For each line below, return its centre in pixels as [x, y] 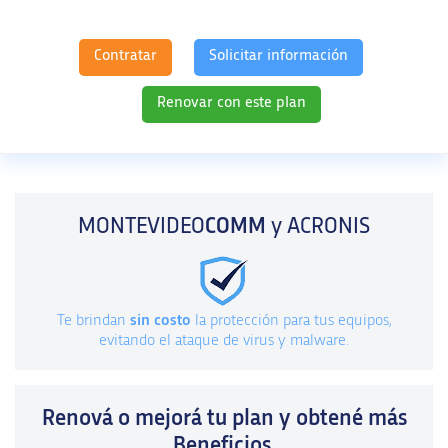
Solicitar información [278, 54]
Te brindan [93, 319]
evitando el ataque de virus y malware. [224, 339]
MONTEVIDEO [141, 226]
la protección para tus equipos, [291, 319]
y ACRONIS [318, 226]
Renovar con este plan [231, 101]
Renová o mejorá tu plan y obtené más [224, 418]
